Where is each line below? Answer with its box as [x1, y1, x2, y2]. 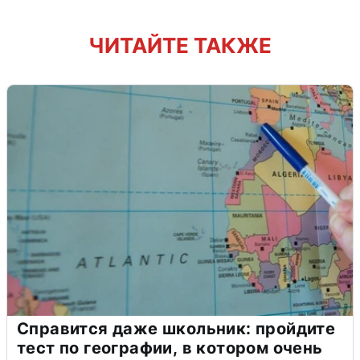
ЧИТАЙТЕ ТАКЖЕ [88, 33, 272, 59]
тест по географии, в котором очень [17, 338, 323, 358]
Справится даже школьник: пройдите [17, 319, 336, 339]
